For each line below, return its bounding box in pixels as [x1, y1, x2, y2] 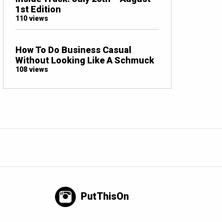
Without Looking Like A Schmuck [15, 55, 154, 65]
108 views [15, 65, 48, 74]
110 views [15, 14, 48, 23]
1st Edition [15, 3, 61, 14]
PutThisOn [81, 190, 129, 202]
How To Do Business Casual [15, 44, 131, 55]
